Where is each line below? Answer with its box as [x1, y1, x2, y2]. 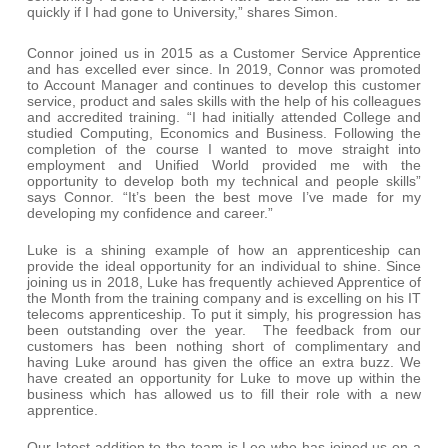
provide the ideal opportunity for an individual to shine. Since [26, 258, 422, 274]
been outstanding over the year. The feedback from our [26, 322, 422, 338]
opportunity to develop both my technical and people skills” [26, 173, 422, 189]
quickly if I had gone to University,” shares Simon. [26, 4, 338, 20]
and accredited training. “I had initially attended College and [26, 109, 422, 125]
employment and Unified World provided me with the [26, 157, 422, 173]
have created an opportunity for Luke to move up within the [26, 370, 422, 386]
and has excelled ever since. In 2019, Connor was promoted [26, 61, 422, 77]
